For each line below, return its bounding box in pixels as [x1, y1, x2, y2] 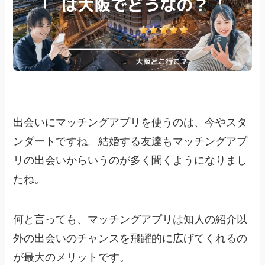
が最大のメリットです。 [13, 251, 131, 264]
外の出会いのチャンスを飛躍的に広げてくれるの [13, 232, 248, 245]
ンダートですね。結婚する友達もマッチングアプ [13, 135, 248, 148]
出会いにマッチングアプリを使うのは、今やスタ [13, 117, 248, 129]
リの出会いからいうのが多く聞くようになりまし [13, 154, 248, 167]
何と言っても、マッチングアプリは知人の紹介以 [13, 214, 248, 226]
